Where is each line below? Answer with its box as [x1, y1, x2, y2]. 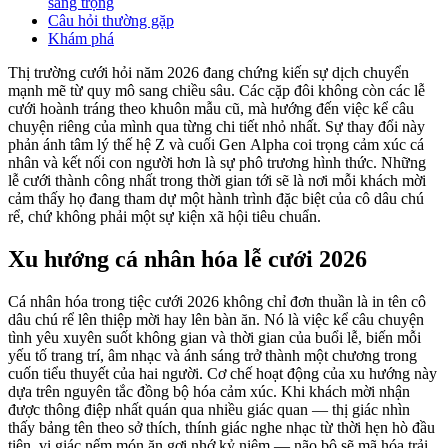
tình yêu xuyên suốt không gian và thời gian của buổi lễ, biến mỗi [8, 329, 421, 347]
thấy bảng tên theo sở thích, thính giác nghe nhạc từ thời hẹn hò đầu [8, 419, 435, 437]
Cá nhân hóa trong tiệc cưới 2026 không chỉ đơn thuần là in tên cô [8, 293, 426, 311]
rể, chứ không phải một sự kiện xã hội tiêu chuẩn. [8, 208, 321, 226]
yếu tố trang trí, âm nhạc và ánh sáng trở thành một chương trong [8, 347, 417, 365]
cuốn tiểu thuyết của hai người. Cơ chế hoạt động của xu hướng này [8, 365, 437, 383]
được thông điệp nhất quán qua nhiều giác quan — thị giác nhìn [8, 401, 410, 419]
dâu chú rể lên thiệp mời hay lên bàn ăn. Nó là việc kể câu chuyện [8, 311, 424, 329]
